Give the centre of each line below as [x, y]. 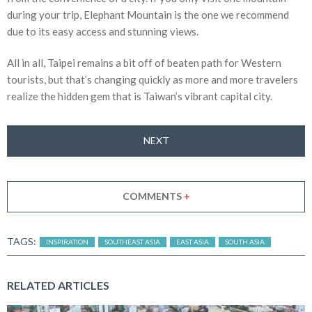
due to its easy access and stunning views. [103, 31]
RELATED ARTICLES [58, 285]
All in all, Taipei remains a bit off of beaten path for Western [144, 62]
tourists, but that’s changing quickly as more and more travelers [153, 79]
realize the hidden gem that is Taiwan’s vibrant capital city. [140, 96]
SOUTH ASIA [245, 241]
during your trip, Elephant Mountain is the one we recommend [148, 14]
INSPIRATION [67, 241]
